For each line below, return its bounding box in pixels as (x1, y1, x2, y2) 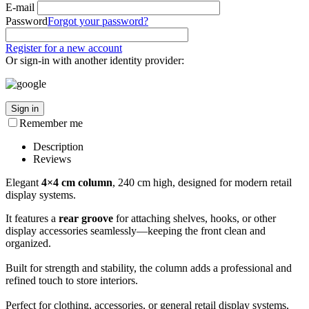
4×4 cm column (41, 176, 112, 188)
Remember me (19, 117, 83, 129)
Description (33, 140, 83, 152)
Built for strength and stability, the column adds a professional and (6, 261, 292, 274)
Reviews (33, 152, 71, 165)
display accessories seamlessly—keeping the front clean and (6, 224, 266, 237)
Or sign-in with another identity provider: (6, 54, 184, 66)
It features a (6, 212, 59, 224)
